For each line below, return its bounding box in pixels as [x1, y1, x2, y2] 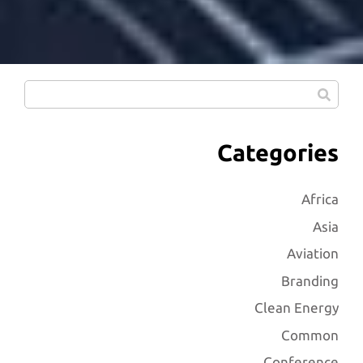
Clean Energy [254, 300, 339, 316]
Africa [301, 191, 339, 207]
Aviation [287, 246, 339, 262]
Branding [281, 272, 339, 288]
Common [281, 327, 339, 343]
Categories [217, 139, 339, 166]
